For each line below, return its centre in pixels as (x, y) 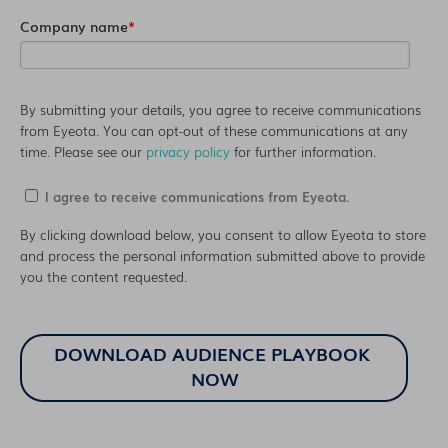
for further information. (303, 152)
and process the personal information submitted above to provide (222, 256)
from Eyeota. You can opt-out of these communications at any (214, 131)
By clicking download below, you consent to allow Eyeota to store (223, 235)
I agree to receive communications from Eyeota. (197, 196)
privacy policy (188, 152)
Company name (74, 25)
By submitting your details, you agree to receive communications (220, 110)
